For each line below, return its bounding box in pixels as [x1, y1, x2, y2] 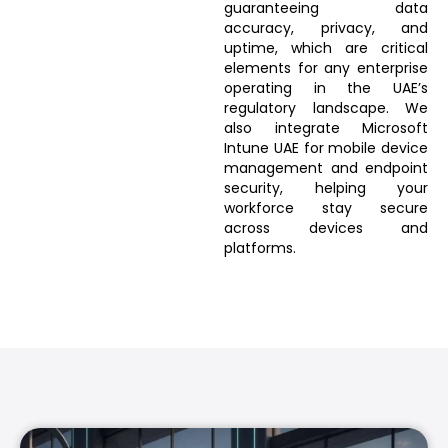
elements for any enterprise [224, 57, 428, 78]
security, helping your [224, 177, 428, 198]
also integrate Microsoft [224, 117, 428, 138]
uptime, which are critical [224, 37, 428, 58]
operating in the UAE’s [224, 77, 428, 98]
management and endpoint [224, 157, 428, 178]
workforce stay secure [224, 197, 428, 218]
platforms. [224, 237, 296, 258]
